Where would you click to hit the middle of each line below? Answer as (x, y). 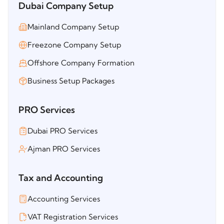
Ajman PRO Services (64, 148)
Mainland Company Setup (73, 26)
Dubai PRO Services (62, 130)
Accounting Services (64, 198)
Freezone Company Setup (74, 44)
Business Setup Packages (71, 80)
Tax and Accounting (61, 177)
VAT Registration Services (73, 216)
